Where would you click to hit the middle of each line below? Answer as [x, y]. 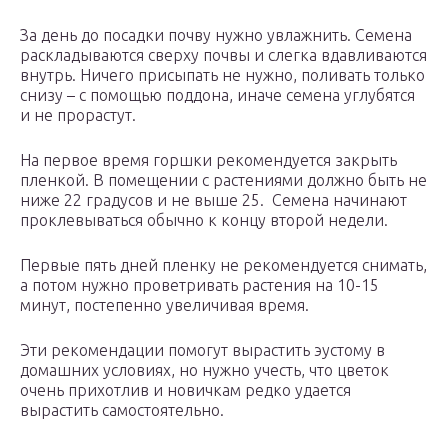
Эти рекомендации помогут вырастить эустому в [202, 350]
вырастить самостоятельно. [122, 410]
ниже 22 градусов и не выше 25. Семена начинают [213, 200]
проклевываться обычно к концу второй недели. [204, 220]
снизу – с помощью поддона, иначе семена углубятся [217, 95]
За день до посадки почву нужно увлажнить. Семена [216, 35]
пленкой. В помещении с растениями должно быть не [223, 180]
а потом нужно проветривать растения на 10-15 [199, 285]
